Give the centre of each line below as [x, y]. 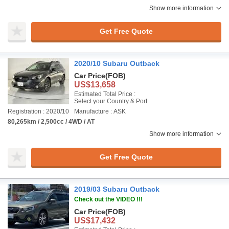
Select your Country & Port [111, 101]
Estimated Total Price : [105, 94]
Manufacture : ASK [100, 111]
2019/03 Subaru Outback [117, 189]
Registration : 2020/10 [38, 111]
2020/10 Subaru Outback [117, 63]
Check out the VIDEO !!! [108, 199]
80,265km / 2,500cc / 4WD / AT [51, 122]
